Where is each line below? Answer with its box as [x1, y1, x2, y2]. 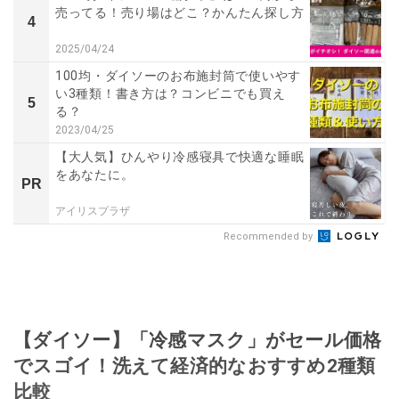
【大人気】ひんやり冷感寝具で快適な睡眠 [55, 150, 305, 165]
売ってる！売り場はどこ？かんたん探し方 [55, 5, 305, 20]
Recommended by [224, 231, 315, 243]
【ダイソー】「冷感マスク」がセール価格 [13, 329, 382, 352]
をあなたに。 [55, 167, 134, 183]
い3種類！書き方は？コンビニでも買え [55, 86, 286, 102]
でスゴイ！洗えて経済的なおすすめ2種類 [13, 354, 376, 378]
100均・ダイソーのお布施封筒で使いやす [55, 69, 301, 84]
